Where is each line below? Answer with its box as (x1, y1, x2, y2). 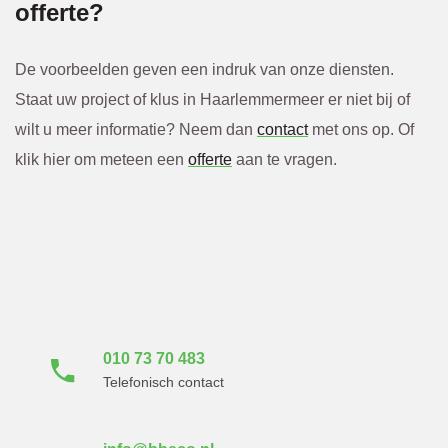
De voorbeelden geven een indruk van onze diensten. (15, 61, 394, 79)
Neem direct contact (15, 253, 243, 281)
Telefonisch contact (103, 374, 224, 391)
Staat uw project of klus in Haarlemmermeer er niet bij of (15, 91, 410, 109)
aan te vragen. (232, 151, 337, 169)
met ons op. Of (308, 121, 414, 139)
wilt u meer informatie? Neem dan (15, 121, 257, 139)
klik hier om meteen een (15, 151, 188, 169)
